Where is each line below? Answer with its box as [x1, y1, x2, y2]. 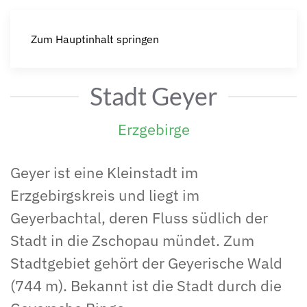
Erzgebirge [117, 119, 190, 139]
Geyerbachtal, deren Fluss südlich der [10, 208, 268, 228]
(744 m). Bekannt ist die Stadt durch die [10, 275, 282, 295]
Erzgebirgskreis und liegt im [10, 185, 199, 205]
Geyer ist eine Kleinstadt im [10, 162, 198, 182]
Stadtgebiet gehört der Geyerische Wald [10, 253, 282, 273]
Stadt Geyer [89, 82, 218, 111]
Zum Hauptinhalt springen [31, 32, 159, 46]
